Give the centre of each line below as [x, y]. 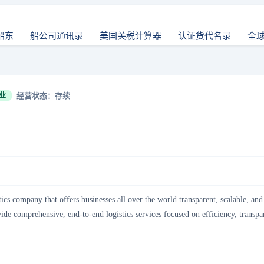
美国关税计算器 [131, 36]
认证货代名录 [204, 36]
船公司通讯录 [57, 36]
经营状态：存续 [43, 95]
